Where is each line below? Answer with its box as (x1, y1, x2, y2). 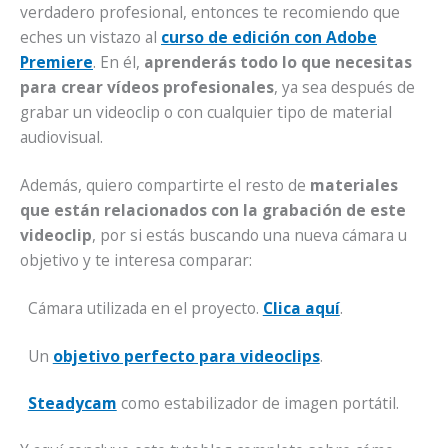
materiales (310, 174, 398, 197)
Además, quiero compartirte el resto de (20, 174, 310, 197)
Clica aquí (262, 297, 340, 320)
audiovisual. (20, 125, 103, 148)
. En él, (93, 50, 144, 73)
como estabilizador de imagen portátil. (116, 391, 399, 414)
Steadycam (27, 391, 117, 414)
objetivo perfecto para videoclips (52, 344, 320, 367)
